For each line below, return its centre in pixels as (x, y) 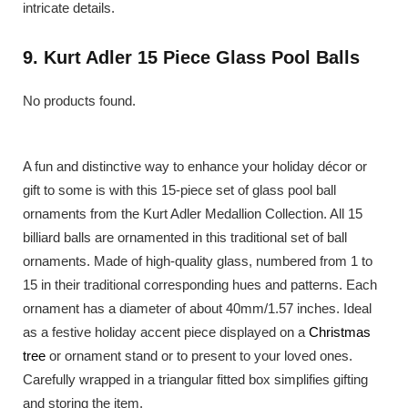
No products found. (79, 100)
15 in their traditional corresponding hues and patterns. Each (200, 284)
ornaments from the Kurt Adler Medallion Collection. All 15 (193, 213)
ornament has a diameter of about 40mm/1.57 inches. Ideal (197, 308)
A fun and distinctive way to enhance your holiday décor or (195, 166)
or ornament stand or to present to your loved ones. (199, 355)
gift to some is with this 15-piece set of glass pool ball (179, 189)
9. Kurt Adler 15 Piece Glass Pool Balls (191, 57)
